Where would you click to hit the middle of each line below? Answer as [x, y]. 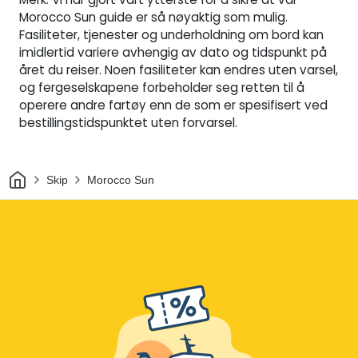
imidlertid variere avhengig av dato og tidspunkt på [173, 53]
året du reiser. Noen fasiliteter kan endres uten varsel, [179, 70]
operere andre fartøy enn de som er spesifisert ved [173, 105]
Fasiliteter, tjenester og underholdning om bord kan [171, 35]
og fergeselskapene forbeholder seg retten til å [162, 88]
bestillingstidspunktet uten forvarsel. [128, 123]
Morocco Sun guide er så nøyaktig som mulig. [153, 18]
